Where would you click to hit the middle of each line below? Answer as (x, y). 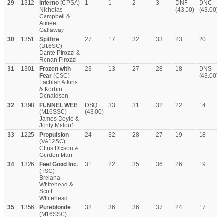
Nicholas (51, 10)
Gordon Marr (56, 155)
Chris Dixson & (59, 148)
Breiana (50, 178)
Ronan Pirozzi (58, 60)
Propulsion (54, 135)
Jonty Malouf (56, 125)
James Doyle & (59, 119)
